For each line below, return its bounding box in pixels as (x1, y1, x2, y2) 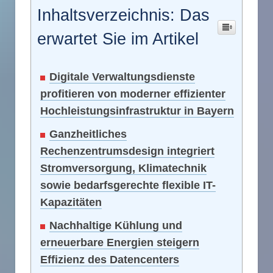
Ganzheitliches (49, 128, 127, 141)
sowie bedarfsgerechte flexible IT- (40, 179, 216, 192)
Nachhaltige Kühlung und (49, 219, 182, 232)
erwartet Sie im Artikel (37, 30, 199, 49)
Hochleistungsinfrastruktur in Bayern (40, 105, 234, 118)
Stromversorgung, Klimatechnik (40, 162, 207, 175)
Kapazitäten (40, 196, 102, 209)
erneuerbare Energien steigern (40, 236, 199, 249)
